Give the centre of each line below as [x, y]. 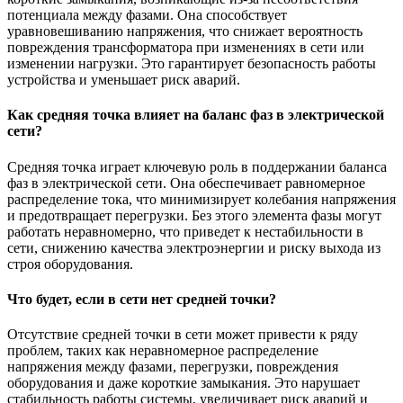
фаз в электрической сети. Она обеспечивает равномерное [186, 183]
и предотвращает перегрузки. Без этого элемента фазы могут [194, 215]
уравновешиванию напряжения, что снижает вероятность [185, 31]
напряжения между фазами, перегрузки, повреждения [173, 367]
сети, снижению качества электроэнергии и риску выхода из [194, 247]
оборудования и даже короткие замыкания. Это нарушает [184, 383]
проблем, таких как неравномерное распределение [163, 351]
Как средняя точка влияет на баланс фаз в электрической [196, 115]
